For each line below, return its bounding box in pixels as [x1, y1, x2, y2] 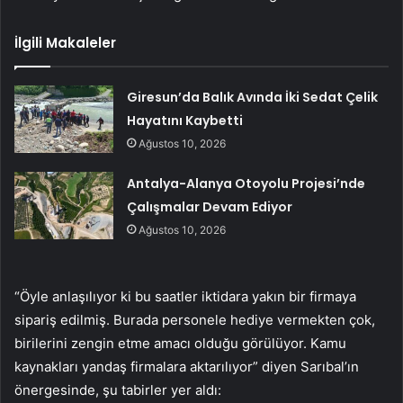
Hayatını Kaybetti [127, 112, 244, 130]
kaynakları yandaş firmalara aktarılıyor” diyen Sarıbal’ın [14, 358, 359, 376]
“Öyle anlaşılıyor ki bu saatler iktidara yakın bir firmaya [14, 288, 356, 306]
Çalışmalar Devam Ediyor [127, 198, 293, 217]
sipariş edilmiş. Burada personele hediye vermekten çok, [14, 311, 375, 329]
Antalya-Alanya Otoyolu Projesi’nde [127, 175, 366, 193]
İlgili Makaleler [14, 33, 116, 53]
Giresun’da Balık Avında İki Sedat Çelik [127, 88, 379, 107]
